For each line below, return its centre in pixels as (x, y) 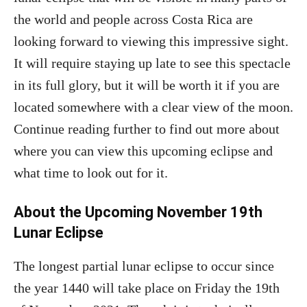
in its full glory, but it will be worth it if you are (147, 85)
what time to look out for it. (91, 173)
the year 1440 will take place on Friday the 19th (147, 288)
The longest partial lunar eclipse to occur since (144, 266)
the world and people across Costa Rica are (133, 19)
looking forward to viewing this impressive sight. (151, 41)
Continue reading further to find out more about (147, 129)
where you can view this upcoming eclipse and (143, 151)
